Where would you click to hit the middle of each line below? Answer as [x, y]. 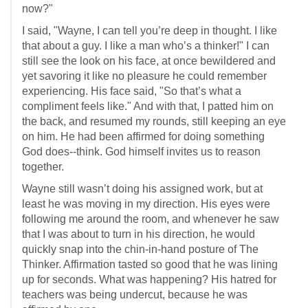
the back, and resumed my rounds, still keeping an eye [154, 121]
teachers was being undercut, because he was [135, 295]
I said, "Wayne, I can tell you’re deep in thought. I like [150, 31]
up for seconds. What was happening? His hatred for [149, 279]
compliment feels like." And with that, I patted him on [148, 106]
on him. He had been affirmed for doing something [143, 136]
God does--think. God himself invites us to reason [141, 152]
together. [43, 167]
